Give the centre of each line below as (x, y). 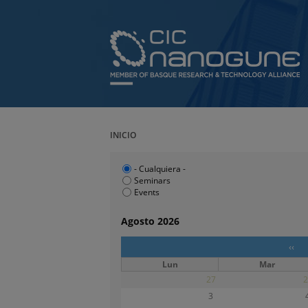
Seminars (152, 180)
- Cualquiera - (160, 169)
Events (147, 192)
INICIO (123, 135)
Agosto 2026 (150, 221)
